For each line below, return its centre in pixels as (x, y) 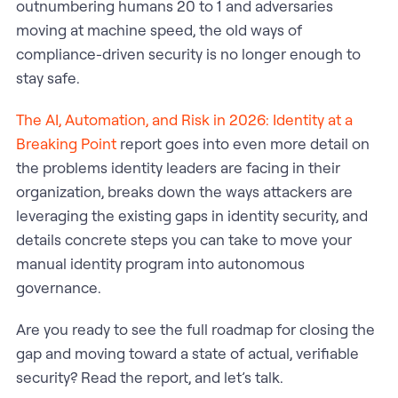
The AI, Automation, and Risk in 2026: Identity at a (184, 119)
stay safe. (48, 77)
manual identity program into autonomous (160, 263)
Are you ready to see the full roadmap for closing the (195, 329)
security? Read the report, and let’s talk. (149, 377)
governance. (58, 287)
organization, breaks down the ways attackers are (184, 191)
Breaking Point (66, 143)
